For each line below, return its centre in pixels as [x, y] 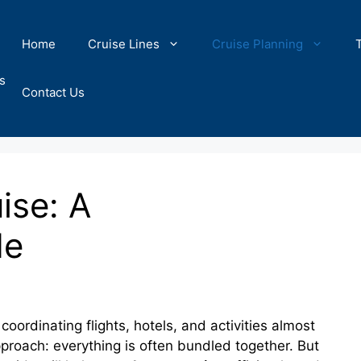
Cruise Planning [257, 44]
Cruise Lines [124, 44]
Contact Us [53, 92]
